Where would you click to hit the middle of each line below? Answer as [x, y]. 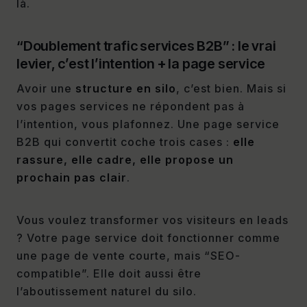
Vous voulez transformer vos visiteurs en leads [152, 220]
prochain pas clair [72, 178]
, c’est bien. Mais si [231, 89]
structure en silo [126, 89]
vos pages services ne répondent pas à [131, 107]
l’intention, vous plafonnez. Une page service [148, 124]
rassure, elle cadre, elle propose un [125, 160]
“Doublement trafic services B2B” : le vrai [146, 46]
